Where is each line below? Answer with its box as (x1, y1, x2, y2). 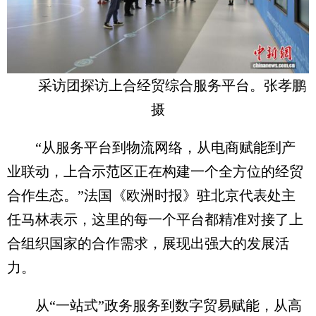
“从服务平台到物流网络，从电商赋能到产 (7, 139, 296, 155)
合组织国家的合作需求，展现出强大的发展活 (7, 235, 289, 251)
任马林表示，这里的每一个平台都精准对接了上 (7, 211, 303, 227)
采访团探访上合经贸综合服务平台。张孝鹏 (38, 77, 306, 93)
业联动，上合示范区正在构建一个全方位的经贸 (7, 163, 303, 179)
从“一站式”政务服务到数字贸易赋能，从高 (7, 297, 302, 313)
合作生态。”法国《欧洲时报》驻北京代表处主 (7, 187, 296, 203)
